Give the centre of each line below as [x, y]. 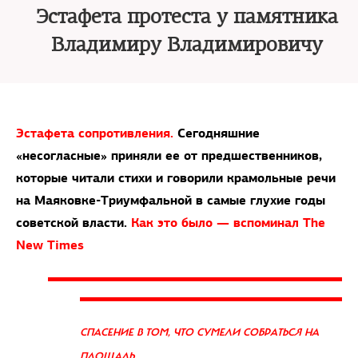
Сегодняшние [219, 133]
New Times [50, 245]
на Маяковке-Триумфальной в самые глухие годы [171, 200]
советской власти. [74, 223]
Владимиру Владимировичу [187, 45]
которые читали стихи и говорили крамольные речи [176, 178]
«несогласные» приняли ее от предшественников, [169, 155]
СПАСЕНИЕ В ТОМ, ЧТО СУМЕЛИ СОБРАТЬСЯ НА [199, 332]
